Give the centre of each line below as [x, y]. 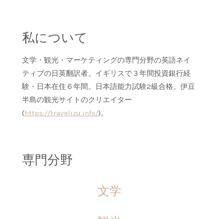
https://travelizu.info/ [61, 113]
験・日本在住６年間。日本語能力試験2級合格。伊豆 [109, 86]
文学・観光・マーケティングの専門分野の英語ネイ [106, 60]
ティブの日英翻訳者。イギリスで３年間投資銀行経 [106, 73]
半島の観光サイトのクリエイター [77, 99]
